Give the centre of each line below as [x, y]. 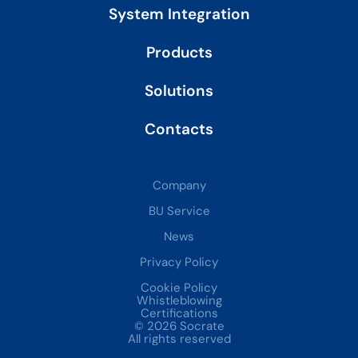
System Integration [179, 14]
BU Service [179, 211]
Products [179, 52]
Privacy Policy [179, 262]
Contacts [179, 129]
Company [179, 185]
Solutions [179, 91]
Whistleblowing [179, 300]
